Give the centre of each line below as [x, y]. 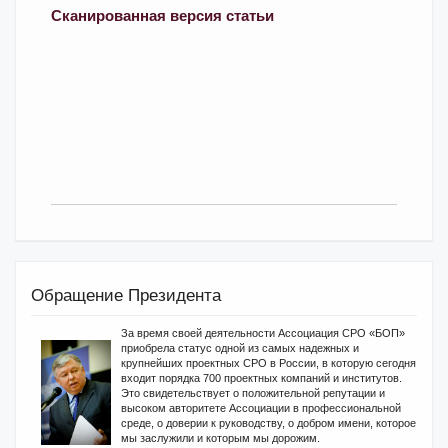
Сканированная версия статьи [162, 15]
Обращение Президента [126, 295]
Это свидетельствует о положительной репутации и [253, 393]
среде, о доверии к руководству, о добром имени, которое [268, 423]
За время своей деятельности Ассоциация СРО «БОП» [263, 333]
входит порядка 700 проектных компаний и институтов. [261, 378]
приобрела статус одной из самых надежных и [240, 348]
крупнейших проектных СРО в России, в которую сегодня [268, 363]
